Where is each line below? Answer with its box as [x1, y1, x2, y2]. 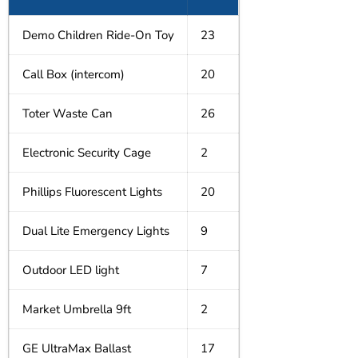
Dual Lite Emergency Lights [22, 223, 169, 239]
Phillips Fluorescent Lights [22, 184, 162, 200]
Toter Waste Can [22, 105, 113, 121]
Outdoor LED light [22, 262, 119, 278]
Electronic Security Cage [22, 145, 151, 161]
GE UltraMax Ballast [22, 340, 131, 356]
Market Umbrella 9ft [22, 301, 131, 317]
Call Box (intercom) [22, 66, 125, 82]
